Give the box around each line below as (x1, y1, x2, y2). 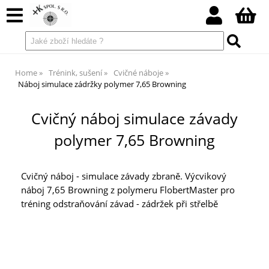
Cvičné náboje (113, 67, 163, 78)
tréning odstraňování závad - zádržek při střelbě (21, 198, 218, 211)
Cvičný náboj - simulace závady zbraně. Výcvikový (21, 170, 226, 183)
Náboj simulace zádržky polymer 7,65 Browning (18, 79, 186, 89)
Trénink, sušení (49, 67, 102, 78)
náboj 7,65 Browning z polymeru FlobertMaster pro (21, 184, 235, 197)
